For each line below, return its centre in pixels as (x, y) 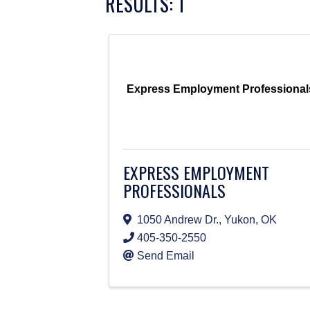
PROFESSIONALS (174, 190)
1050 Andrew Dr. (178, 220)
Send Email (166, 256)
